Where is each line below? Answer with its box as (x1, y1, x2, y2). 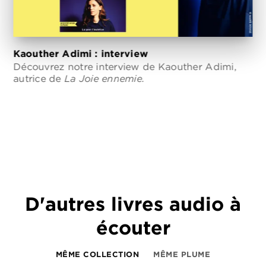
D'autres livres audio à (25, 192, 241, 216)
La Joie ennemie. (61, 72, 145, 84)
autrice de (13, 72, 62, 84)
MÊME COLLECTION (55, 248, 140, 259)
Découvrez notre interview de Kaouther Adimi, (13, 60, 237, 72)
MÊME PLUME (153, 248, 211, 259)
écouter (96, 216, 170, 239)
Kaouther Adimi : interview (13, 47, 148, 59)
